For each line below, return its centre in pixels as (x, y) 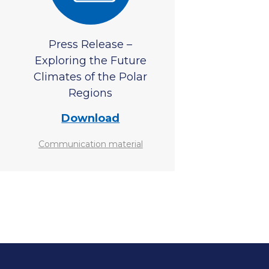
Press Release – (91, 44)
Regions (91, 93)
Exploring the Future (90, 61)
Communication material (90, 144)
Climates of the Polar (91, 77)
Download (91, 118)
